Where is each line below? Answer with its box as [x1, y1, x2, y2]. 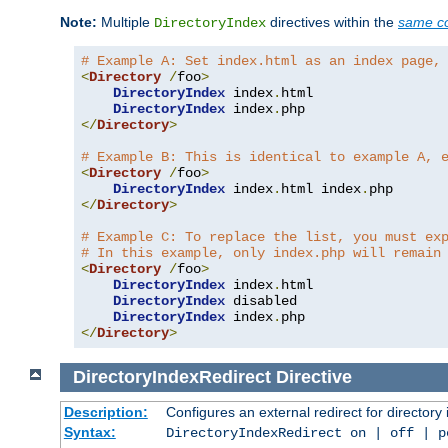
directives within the [266, 14, 398, 31]
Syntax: [63, 423, 116, 440]
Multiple [97, 14, 154, 31]
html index [281, 181, 361, 198]
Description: [63, 403, 148, 420]
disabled [225, 293, 297, 310]
